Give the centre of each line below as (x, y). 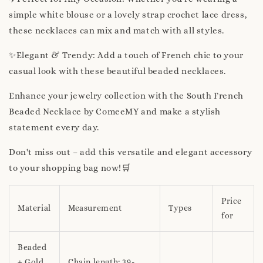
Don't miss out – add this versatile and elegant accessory (131, 152)
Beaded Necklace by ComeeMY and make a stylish (115, 111)
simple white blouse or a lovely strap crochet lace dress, (128, 14)
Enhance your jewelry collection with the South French (126, 95)
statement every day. (54, 127)
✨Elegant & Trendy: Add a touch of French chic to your (126, 55)
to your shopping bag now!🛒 (70, 168)
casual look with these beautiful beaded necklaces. (118, 71)
